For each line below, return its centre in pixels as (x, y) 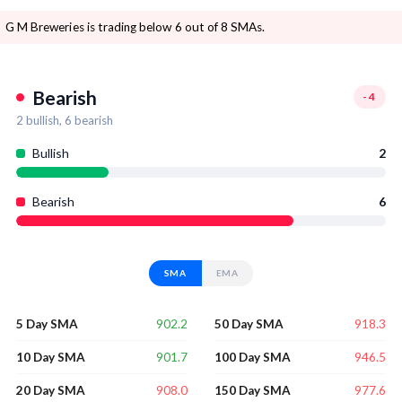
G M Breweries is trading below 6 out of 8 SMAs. (135, 27)
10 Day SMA (51, 358)
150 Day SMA (253, 391)
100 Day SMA (253, 358)
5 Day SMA (47, 324)
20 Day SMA (51, 391)
